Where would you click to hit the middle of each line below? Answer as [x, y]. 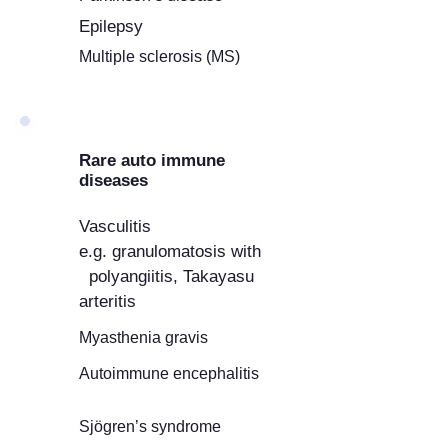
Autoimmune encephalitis [169, 373]
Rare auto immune [152, 160]
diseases [113, 180]
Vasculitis [115, 226]
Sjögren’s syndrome [150, 426]
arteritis [107, 301]
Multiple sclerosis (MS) [159, 56]
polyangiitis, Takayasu [166, 276]
